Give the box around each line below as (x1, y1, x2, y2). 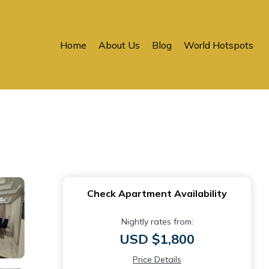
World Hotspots (184, 38, 253, 51)
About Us (98, 38, 140, 51)
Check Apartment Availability (87, 187, 227, 199)
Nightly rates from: (121, 216, 193, 227)
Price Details (133, 254, 181, 265)
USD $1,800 (119, 231, 195, 247)
